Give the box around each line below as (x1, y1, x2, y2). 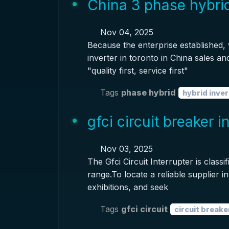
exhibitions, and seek (87, 182, 168, 192)
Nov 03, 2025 (97, 144, 153, 154)
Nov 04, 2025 (97, 27, 153, 37)
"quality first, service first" (87, 65, 188, 76)
